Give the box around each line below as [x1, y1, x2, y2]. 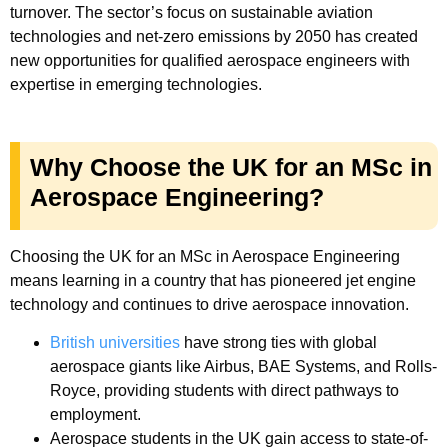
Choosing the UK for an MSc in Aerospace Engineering [10, 248, 400, 265]
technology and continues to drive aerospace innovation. [10, 296, 409, 313]
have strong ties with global [180, 334, 377, 352]
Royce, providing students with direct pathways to [50, 382, 399, 400]
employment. [50, 406, 141, 424]
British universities [50, 334, 180, 352]
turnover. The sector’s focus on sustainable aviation [10, 4, 373, 21]
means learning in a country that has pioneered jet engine [10, 272, 416, 289]
